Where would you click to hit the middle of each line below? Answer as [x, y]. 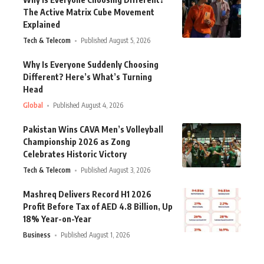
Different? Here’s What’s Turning [88, 77]
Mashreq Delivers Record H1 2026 [87, 194]
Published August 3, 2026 [116, 170]
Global [33, 105]
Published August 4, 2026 [88, 105]
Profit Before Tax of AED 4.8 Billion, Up [98, 207]
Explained [42, 25]
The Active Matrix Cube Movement [89, 12]
